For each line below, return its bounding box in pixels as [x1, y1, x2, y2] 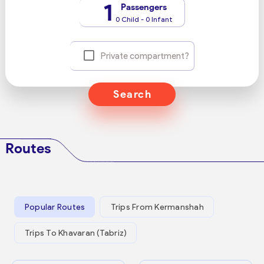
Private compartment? [100, 51, 189, 61]
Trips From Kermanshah [110, 202, 204, 212]
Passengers [121, 2, 167, 12]
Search [113, 88, 152, 101]
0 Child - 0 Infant [115, 15, 173, 24]
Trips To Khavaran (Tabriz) [24, 227, 127, 238]
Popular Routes [24, 202, 85, 212]
